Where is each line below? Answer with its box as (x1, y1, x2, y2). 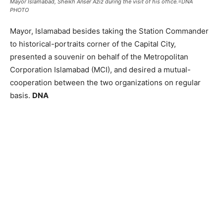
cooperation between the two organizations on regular (10, 78, 201, 88)
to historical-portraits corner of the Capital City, (10, 39, 176, 49)
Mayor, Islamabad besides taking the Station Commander (10, 26, 209, 36)
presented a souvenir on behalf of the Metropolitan (10, 52, 188, 62)
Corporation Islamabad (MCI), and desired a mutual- (10, 65, 191, 75)
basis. (10, 91, 32, 101)
